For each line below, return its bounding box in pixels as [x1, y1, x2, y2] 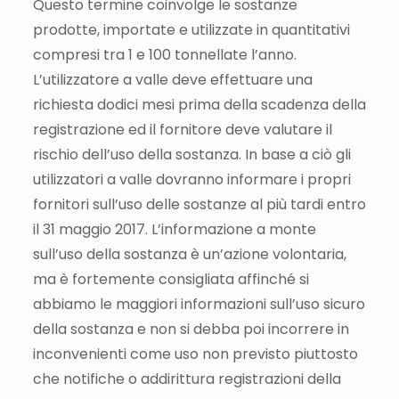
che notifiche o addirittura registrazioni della [32, 368, 341, 389]
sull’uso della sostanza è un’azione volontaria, [32, 243, 346, 265]
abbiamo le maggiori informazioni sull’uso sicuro [32, 293, 365, 314]
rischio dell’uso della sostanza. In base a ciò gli [32, 143, 351, 165]
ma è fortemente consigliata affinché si [32, 268, 309, 289]
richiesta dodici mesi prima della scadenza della [32, 94, 366, 115]
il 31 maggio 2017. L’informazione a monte [32, 218, 316, 240]
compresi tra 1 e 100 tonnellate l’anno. [32, 44, 297, 65]
